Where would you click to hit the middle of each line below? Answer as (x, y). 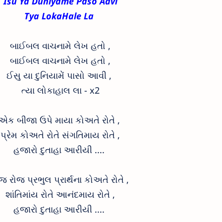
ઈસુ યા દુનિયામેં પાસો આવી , (60, 75)
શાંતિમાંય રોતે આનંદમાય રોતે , (60, 194)
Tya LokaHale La (60, 16)
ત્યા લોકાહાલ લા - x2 (60, 90)
